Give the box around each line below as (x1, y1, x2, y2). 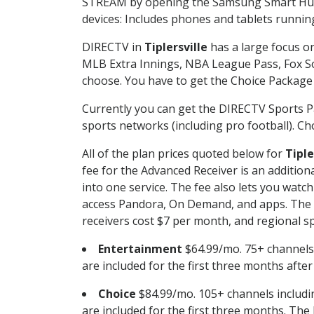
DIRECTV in (82, 39, 144, 55)
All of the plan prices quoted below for (82, 145, 285, 161)
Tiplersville (144, 39, 207, 55)
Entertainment (98, 240, 182, 257)
